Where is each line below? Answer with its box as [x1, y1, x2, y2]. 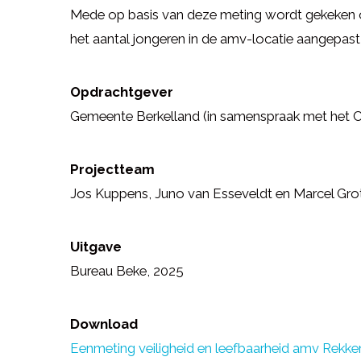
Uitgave [70, 239, 122, 255]
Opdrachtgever [70, 83, 173, 100]
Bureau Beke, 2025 [70, 263, 184, 280]
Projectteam [70, 161, 155, 178]
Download [70, 316, 138, 333]
